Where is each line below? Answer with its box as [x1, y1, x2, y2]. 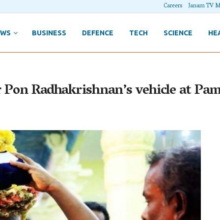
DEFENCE [82, 28, 113, 37]
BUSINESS [31, 28, 66, 37]
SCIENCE [163, 28, 192, 37]
